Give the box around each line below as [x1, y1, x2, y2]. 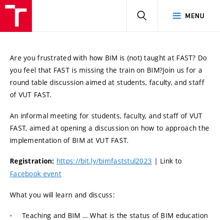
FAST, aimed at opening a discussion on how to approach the [10, 123, 210, 133]
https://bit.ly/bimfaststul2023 [56, 156, 152, 165]
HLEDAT [146, 11, 172, 19]
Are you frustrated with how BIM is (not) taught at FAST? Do [10, 53, 207, 62]
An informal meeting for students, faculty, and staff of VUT [10, 110, 203, 120]
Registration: [10, 157, 55, 165]
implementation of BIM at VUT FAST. [10, 135, 129, 145]
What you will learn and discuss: [10, 190, 115, 199]
